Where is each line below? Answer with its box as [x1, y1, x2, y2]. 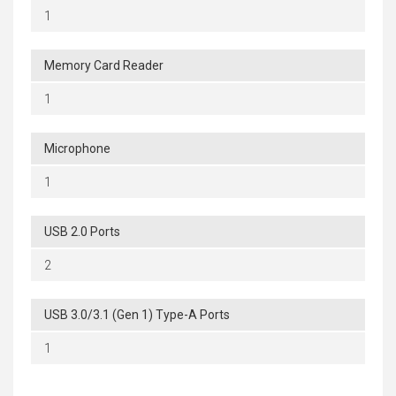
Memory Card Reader [44, 57, 164, 72]
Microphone [44, 141, 110, 156]
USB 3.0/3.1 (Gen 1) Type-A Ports [44, 307, 230, 322]
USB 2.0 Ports [44, 224, 120, 239]
